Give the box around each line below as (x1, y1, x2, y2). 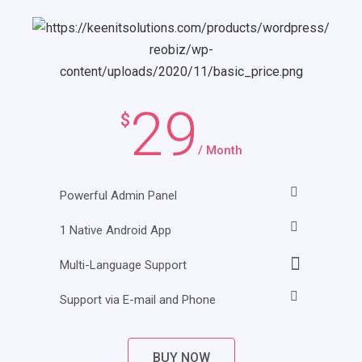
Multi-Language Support (60, 257, 187, 272)
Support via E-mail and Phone (60, 292, 216, 307)
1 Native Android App (60, 222, 171, 238)
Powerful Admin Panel (60, 187, 177, 203)
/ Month (197, 142, 242, 158)
